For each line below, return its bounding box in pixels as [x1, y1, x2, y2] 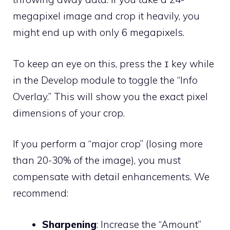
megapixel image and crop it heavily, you [13, 10, 200, 23]
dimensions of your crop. [13, 106, 125, 119]
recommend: [13, 187, 68, 200]
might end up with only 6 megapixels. [13, 26, 184, 39]
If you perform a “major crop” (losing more [13, 138, 203, 150]
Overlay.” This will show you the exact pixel [13, 90, 208, 103]
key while [169, 57, 214, 70]
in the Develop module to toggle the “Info [13, 73, 198, 86]
